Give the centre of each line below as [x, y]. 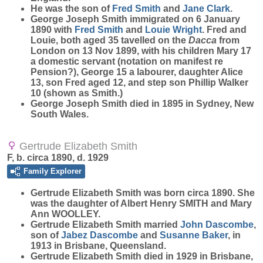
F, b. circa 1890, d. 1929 [58, 158]
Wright [187, 30]
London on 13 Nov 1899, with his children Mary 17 [141, 51]
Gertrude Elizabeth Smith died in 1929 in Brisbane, [142, 256]
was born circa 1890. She [198, 193]
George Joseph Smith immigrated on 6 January [135, 19]
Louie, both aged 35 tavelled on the [109, 40]
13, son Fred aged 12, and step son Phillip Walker [139, 82]
